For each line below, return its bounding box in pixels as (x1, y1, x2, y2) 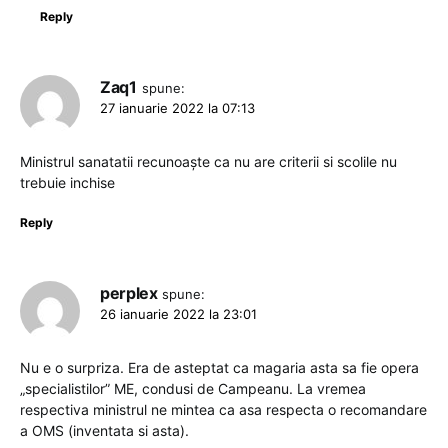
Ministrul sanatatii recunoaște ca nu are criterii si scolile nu (20, 153, 397, 171)
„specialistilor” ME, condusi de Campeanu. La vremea (20, 380, 366, 398)
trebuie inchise (20, 174, 115, 192)
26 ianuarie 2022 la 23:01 (100, 306, 257, 323)
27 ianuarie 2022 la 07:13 (100, 100, 255, 117)
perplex (100, 283, 158, 304)
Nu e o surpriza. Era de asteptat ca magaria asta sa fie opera (20, 359, 419, 377)
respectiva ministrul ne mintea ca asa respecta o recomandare (20, 401, 427, 419)
